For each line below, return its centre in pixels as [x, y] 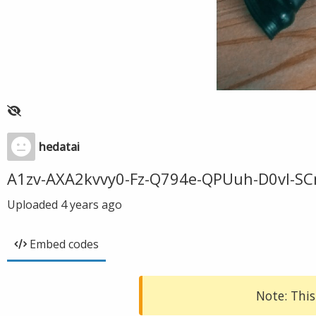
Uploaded [34, 205]
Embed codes [64, 244]
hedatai [59, 147]
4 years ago [91, 205]
